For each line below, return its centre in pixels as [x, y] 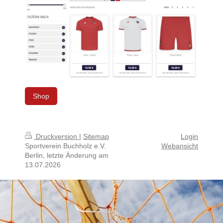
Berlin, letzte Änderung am [67, 155]
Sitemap [96, 136]
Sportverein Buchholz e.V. [65, 146]
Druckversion [56, 136]
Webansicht [180, 146]
